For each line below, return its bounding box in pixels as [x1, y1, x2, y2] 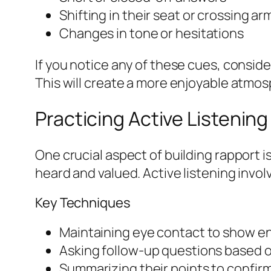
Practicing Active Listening [35, 105, 269, 132]
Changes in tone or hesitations [59, 24, 244, 42]
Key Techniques [35, 193, 131, 212]
